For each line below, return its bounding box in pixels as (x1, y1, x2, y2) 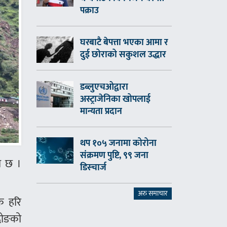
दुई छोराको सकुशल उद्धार (80, 47, 167, 63)
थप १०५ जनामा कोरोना (80, 135, 157, 151)
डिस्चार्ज (80, 160, 107, 175)
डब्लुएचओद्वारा (80, 79, 129, 95)
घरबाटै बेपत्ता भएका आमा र (80, 35, 169, 51)
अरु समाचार (137, 187, 168, 200)
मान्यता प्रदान (80, 103, 123, 119)
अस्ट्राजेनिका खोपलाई (80, 91, 151, 107)
